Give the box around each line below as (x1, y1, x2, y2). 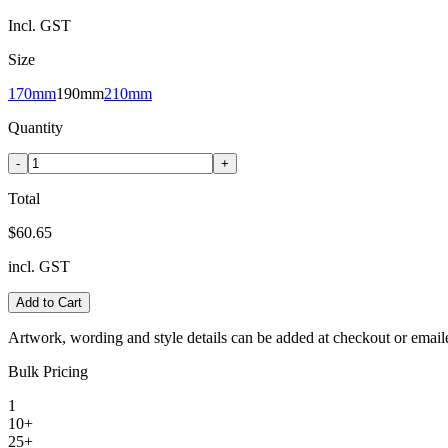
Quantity (8, 118, 63, 136)
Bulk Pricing (8, 362, 88, 380)
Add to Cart (16, 294, 82, 310)
